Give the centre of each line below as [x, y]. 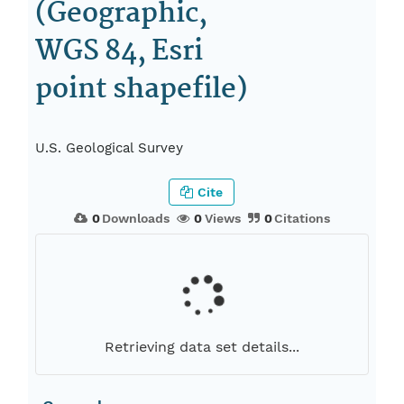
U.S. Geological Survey [110, 148]
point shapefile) [142, 90]
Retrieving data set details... [202, 347]
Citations [303, 219]
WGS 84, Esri [119, 52]
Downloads [136, 219]
